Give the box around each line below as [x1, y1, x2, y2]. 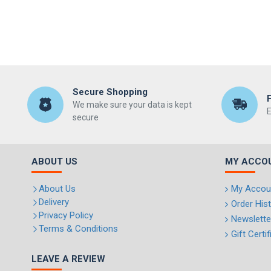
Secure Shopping [73, 87, 148, 97]
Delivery [39, 197, 69, 207]
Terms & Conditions [39, 223, 118, 234]
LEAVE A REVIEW [31, 253, 105, 264]
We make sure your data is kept [73, 100, 192, 109]
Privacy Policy [39, 210, 93, 221]
